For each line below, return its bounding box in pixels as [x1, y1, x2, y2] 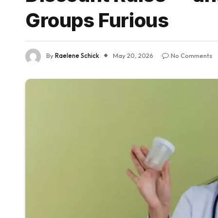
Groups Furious [25, 8, 169, 32]
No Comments [171, 52, 212, 60]
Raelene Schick [55, 52, 99, 60]
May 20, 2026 [113, 52, 153, 60]
